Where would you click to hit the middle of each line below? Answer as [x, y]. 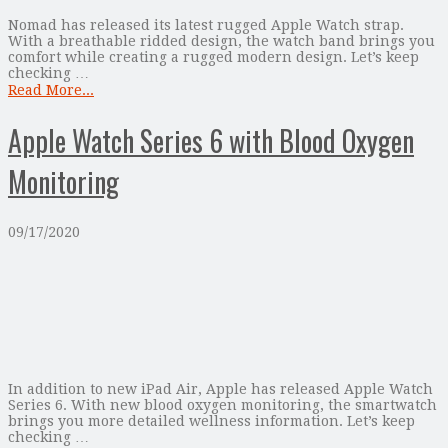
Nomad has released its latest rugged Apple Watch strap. [206, 25]
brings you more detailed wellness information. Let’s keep [211, 420]
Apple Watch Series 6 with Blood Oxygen [211, 141]
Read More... [51, 90]
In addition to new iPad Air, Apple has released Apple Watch [220, 388]
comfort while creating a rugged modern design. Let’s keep [213, 57]
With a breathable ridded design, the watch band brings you [221, 41]
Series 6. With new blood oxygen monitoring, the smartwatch [222, 404]
